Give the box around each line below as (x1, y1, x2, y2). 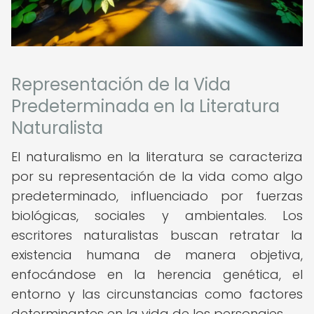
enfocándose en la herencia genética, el (11, 266, 303, 283)
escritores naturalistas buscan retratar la (11, 226, 303, 244)
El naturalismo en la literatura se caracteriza (11, 148, 303, 165)
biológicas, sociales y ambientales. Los (11, 207, 303, 224)
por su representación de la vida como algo (11, 168, 303, 185)
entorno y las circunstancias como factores (11, 285, 303, 303)
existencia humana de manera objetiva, (11, 246, 303, 264)
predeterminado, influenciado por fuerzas (11, 187, 303, 205)
